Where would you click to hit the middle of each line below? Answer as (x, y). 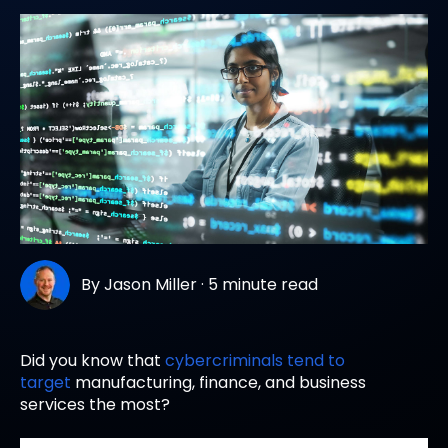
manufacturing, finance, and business (220, 382)
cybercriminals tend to (255, 360)
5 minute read (263, 284)
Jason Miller (151, 284)
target (45, 382)
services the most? (97, 404)
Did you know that (90, 360)
